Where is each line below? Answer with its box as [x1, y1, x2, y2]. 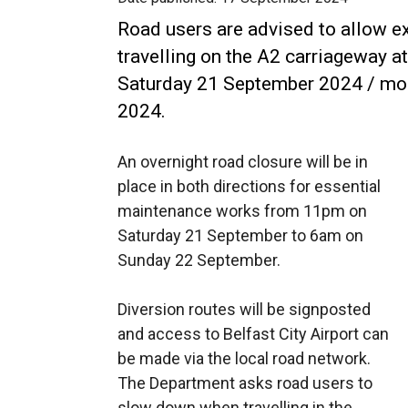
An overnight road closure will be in [117, 152, 368, 171]
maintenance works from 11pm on [117, 201, 367, 220]
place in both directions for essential [117, 177, 381, 196]
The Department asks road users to [117, 373, 372, 393]
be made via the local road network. [117, 349, 371, 368]
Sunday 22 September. [117, 250, 280, 270]
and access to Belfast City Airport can [117, 324, 389, 343]
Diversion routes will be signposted [117, 300, 371, 319]
